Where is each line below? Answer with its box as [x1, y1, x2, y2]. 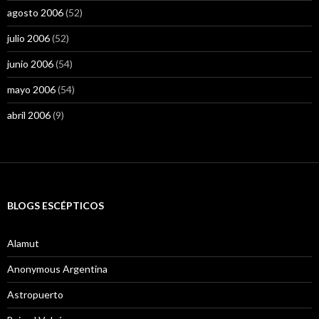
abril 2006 [7, 109, 51, 121]
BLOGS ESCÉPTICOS [7, 199, 104, 211]
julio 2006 [7, 32, 50, 44]
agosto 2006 [7, 6, 63, 19]
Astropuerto [7, 288, 63, 300]
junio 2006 [7, 58, 53, 70]
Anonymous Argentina [7, 263, 108, 275]
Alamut [7, 237, 39, 249]
